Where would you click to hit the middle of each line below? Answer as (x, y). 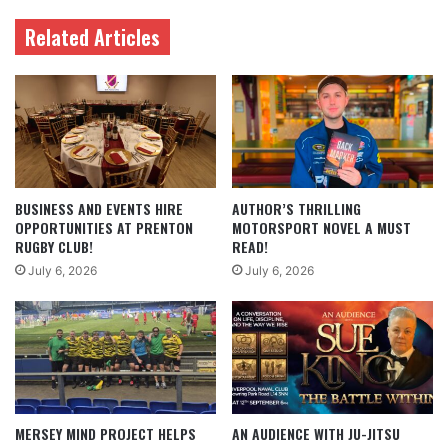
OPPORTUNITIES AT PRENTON (104, 227)
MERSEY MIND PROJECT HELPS (105, 434)
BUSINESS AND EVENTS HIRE (99, 208)
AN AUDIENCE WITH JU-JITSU (316, 434)
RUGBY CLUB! (54, 246)
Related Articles (92, 37)
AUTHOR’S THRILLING (296, 208)
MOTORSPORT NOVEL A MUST (321, 227)
